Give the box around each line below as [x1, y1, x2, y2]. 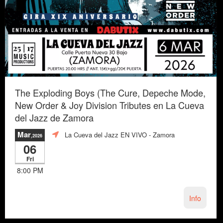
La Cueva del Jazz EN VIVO [65, 130, 147, 140]
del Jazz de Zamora [15, 111, 94, 124]
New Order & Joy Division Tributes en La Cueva [15, 98, 204, 111]
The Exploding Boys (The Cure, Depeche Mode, [15, 86, 206, 99]
